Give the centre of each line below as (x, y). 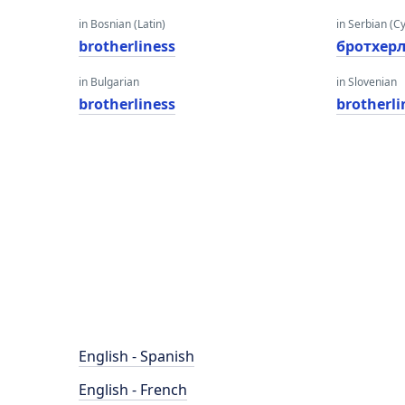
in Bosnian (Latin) (122, 24)
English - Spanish (137, 356)
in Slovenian (367, 82)
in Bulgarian (109, 82)
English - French (133, 390)
